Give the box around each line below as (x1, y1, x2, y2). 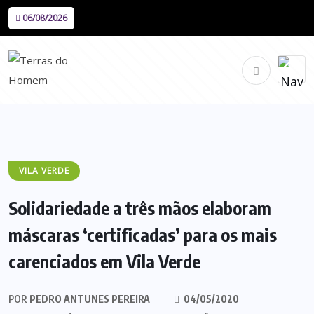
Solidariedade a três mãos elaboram (8, 197, 271, 219)
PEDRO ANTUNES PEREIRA (27, 293, 150, 305)
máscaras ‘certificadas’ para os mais (8, 224, 277, 246)
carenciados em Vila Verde (8, 250, 200, 273)
